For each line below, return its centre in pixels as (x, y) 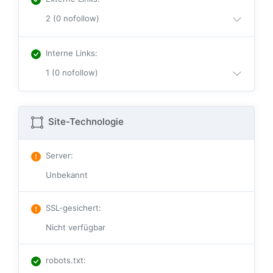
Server (58, 156)
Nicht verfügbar (76, 228)
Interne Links (70, 53)
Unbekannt (67, 175)
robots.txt (65, 261)
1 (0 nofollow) (72, 73)
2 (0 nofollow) (73, 19)
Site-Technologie (85, 122)
